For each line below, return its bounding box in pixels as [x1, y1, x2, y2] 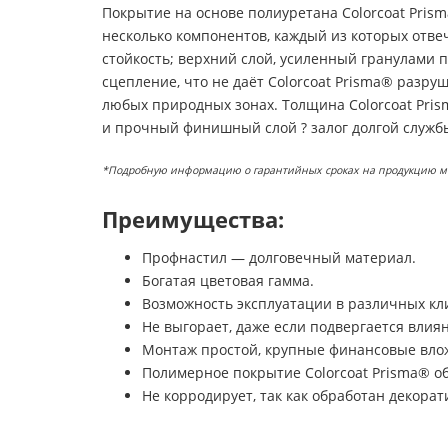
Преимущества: [102, 204, 284, 236]
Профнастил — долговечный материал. [142, 248, 416, 268]
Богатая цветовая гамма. [142, 271, 314, 291]
